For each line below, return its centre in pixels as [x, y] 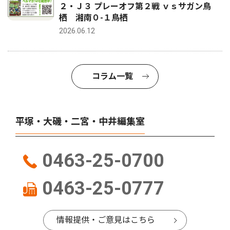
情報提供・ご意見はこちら [106, 220]
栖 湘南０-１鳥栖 [93, 18]
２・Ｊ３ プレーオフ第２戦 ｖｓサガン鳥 [135, 6]
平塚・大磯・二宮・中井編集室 [80, 121]
